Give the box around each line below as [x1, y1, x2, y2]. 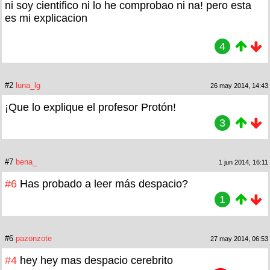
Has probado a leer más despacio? [20, 177, 188, 190]
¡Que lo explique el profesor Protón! [5, 101, 176, 113]
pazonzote [16, 233, 52, 243]
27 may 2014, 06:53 [210, 234, 268, 242]
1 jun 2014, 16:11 [219, 158, 268, 166]
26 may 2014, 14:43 [210, 81, 268, 89]
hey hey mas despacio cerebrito [20, 254, 173, 266]
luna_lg [16, 80, 40, 90]
